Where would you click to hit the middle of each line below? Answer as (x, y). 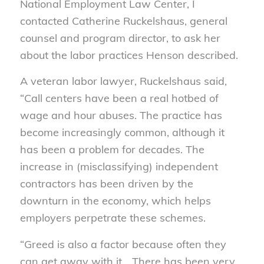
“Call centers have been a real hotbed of (119, 98)
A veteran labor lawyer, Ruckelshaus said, (123, 81)
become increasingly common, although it (122, 133)
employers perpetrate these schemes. (113, 218)
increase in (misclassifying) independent (119, 167)
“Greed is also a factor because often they (123, 244)
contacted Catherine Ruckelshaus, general (123, 21)
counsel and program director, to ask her (120, 38)
